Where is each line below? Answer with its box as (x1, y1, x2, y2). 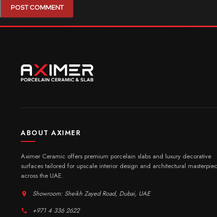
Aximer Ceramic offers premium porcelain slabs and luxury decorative (21, 152, 211, 161)
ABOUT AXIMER (21, 128, 81, 138)
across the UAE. (21, 171, 63, 181)
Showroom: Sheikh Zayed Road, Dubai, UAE (32, 189, 150, 199)
